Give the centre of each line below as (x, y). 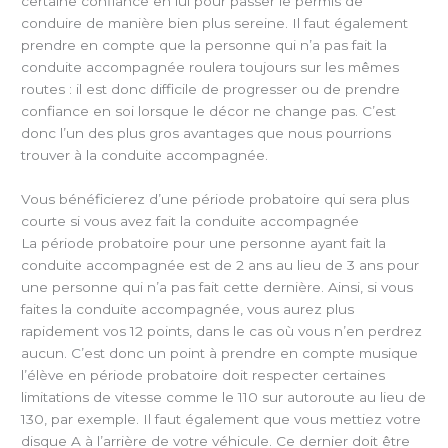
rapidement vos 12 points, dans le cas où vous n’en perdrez (222, 330)
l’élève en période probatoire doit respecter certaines (203, 374)
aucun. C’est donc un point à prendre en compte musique (220, 352)
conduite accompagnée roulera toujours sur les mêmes (210, 66)
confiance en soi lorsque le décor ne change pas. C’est (209, 110)
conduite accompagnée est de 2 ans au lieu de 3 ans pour (220, 264)
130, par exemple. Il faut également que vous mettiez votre (221, 418)
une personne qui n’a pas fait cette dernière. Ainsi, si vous (217, 286)
